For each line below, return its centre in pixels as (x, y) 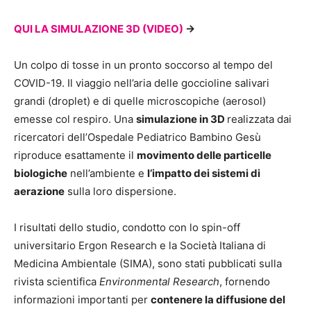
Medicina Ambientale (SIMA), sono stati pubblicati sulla (148, 264)
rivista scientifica (57, 282)
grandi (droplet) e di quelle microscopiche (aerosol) (140, 101)
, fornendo (245, 282)
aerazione (39, 192)
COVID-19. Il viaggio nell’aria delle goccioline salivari (142, 83)
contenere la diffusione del (218, 300)
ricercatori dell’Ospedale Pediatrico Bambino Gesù (137, 137)
